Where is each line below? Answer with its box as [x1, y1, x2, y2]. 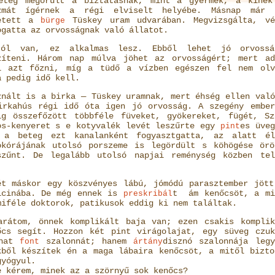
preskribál [123, 189, 172, 198]
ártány [133, 237, 163, 246]
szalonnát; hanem [39, 236, 134, 246]
